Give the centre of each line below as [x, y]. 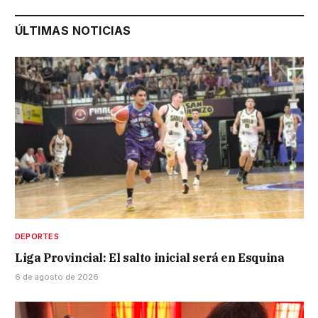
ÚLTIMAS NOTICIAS [73, 30]
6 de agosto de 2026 [57, 277]
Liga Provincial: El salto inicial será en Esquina [150, 258]
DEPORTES [37, 237]
